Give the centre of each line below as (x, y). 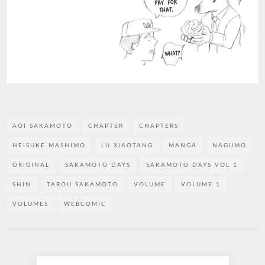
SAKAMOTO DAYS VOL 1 (192, 165)
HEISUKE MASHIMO (49, 146)
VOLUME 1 (201, 185)
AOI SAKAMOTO (43, 126)
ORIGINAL (31, 165)
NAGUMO (230, 146)
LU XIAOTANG (127, 146)
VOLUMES (31, 204)
